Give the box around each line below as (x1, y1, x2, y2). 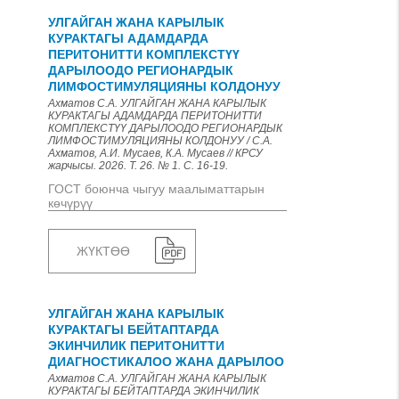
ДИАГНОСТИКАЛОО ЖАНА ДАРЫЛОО (48, 354, 284, 369)
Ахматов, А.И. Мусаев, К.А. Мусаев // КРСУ (48, 147, 263, 159)
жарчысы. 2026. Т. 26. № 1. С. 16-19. (48, 159, 228, 172)
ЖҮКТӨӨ (77, 244, 130, 258)
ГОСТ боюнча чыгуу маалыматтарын (48, 182, 265, 196)
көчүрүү (48, 196, 93, 210)
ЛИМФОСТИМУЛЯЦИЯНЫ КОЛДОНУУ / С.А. (48, 134, 273, 147)
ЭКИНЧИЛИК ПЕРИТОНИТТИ (48, 338, 224, 353)
